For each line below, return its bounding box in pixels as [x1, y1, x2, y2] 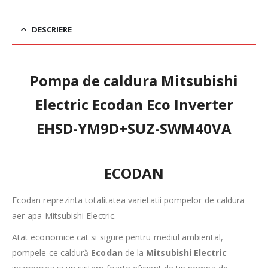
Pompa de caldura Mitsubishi [30, 71, 238, 91]
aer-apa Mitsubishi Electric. [12, 210, 116, 222]
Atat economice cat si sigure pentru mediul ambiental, [12, 232, 223, 243]
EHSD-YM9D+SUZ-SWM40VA [36, 118, 232, 139]
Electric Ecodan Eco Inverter [35, 95, 233, 115]
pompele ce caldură [12, 247, 92, 259]
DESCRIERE [32, 24, 72, 35]
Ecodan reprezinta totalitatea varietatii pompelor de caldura [12, 194, 245, 206]
